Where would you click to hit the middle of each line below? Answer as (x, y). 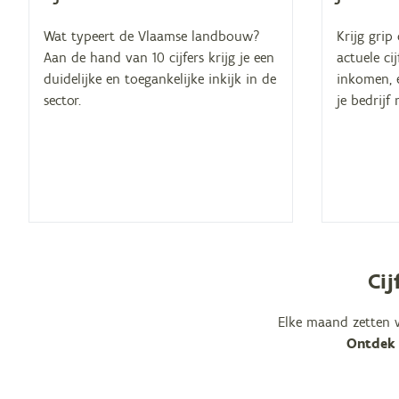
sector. (63, 101)
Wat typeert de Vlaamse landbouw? (152, 37)
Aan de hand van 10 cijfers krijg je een (159, 58)
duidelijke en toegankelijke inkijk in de (160, 79)
